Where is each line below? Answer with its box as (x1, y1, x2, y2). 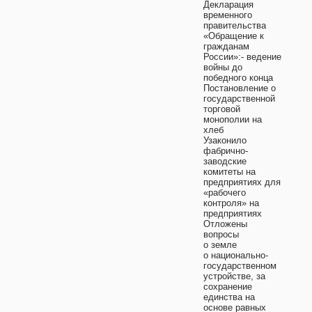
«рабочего (203, 187, 246, 198)
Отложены (203, 219, 247, 229)
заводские (203, 156, 247, 166)
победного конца (203, 72, 273, 83)
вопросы (203, 229, 239, 240)
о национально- (203, 250, 268, 260)
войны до (203, 62, 242, 72)
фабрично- (203, 146, 248, 156)
